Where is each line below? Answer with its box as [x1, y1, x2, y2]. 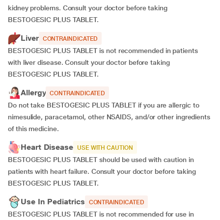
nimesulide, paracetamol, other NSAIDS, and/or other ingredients [8, 113, 210, 121]
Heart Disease [21, 142, 73, 152]
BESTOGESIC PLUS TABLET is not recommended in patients [8, 47, 198, 55]
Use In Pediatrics [21, 197, 85, 206]
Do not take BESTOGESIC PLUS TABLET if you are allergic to [8, 101, 199, 109]
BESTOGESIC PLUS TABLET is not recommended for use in [8, 210, 194, 218]
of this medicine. [8, 125, 59, 133]
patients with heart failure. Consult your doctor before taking [8, 167, 196, 175]
